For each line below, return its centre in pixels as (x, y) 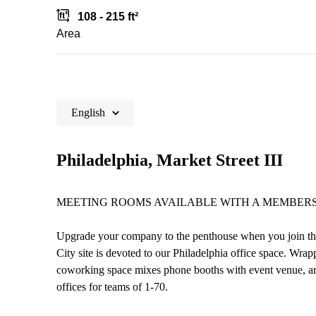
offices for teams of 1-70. (112, 287)
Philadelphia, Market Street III (170, 160)
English (88, 113)
